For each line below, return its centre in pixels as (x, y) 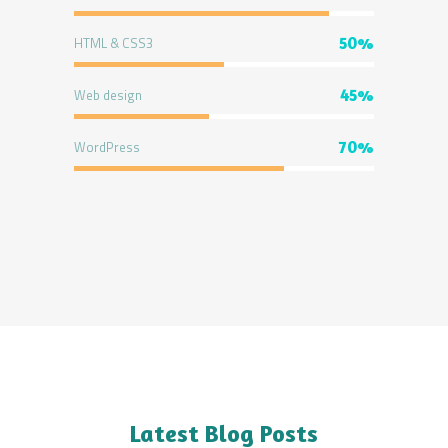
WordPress (107, 146)
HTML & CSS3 (113, 43)
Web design (108, 95)
